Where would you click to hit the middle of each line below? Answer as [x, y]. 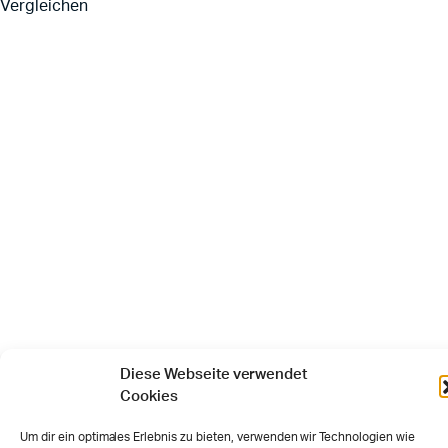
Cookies [149, 396]
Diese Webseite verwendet [214, 374]
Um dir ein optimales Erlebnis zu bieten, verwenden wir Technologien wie [217, 437]
